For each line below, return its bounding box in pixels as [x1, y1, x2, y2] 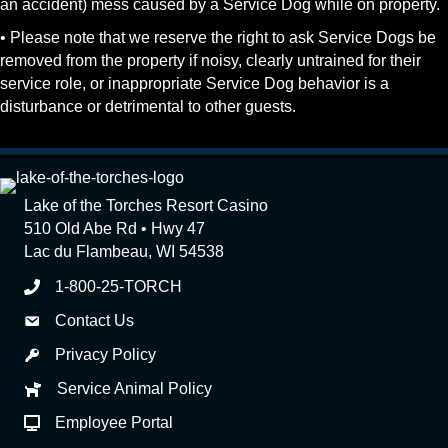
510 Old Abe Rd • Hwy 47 [24, 220, 205, 237]
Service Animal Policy [57, 380, 212, 397]
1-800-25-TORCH [55, 278, 182, 295]
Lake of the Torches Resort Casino [24, 197, 268, 214]
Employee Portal [55, 414, 173, 431]
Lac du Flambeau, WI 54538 [24, 243, 224, 260]
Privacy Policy [55, 346, 156, 363]
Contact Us [55, 312, 134, 329]
